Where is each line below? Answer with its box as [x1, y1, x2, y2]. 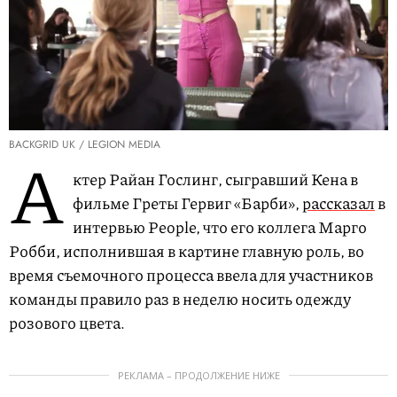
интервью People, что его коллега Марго [73, 215, 367, 239]
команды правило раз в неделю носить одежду [9, 287, 351, 311]
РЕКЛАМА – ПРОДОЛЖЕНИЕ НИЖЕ [117, 369, 280, 383]
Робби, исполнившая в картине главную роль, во [9, 239, 364, 263]
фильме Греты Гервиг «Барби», [73, 191, 302, 215]
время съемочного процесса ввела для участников [9, 263, 373, 287]
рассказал [302, 191, 375, 215]
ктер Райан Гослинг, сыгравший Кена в [73, 167, 358, 191]
